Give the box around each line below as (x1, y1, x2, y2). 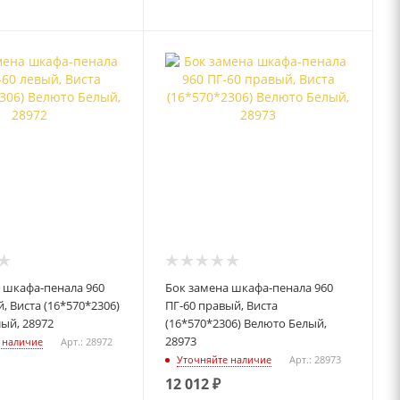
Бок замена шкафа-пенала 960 (165, 279, 334, 296)
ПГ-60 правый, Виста (165, 297, 279, 314)
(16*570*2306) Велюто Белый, (165, 315, 328, 332)
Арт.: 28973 (289, 353, 342, 367)
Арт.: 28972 (60, 335, 112, 349)
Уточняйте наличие (177, 353, 272, 367)
